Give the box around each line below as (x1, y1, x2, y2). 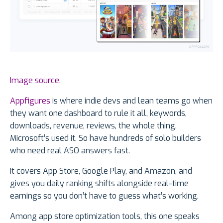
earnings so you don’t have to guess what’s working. (10, 191, 199, 202)
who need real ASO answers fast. (10, 145, 130, 156)
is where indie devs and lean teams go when (50, 96, 213, 107)
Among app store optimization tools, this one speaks (10, 211, 200, 222)
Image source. (10, 75, 61, 86)
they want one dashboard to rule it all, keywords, (10, 108, 187, 119)
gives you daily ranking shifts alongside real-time (10, 178, 189, 189)
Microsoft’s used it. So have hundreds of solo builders (10, 133, 201, 144)
